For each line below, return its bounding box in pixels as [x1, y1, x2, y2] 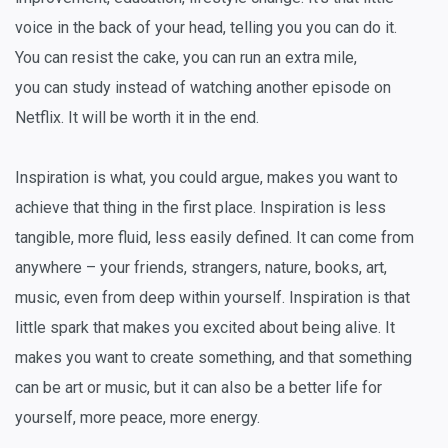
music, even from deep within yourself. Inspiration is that [15, 287, 410, 307]
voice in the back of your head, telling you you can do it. [15, 17, 397, 37]
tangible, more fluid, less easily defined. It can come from [15, 227, 414, 247]
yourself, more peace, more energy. [15, 407, 260, 427]
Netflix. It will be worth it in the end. [15, 107, 259, 127]
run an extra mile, [236, 47, 357, 67]
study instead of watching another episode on [68, 77, 391, 97]
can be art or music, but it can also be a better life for [15, 377, 382, 397]
